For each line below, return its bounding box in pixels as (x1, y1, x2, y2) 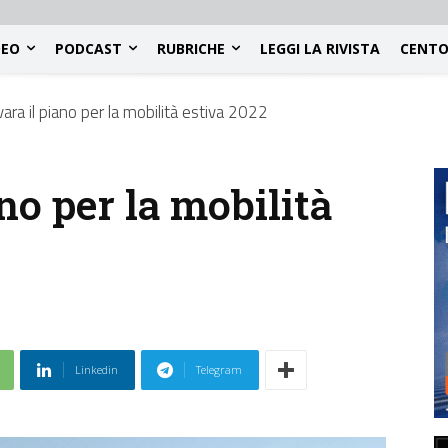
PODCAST (55, 38, 122, 58)
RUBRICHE (157, 38, 225, 58)
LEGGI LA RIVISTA (260, 38, 380, 58)
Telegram (196, 362, 242, 378)
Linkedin (75, 362, 118, 378)
